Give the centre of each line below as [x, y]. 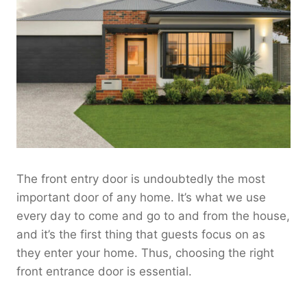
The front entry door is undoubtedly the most [141, 179]
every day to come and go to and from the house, [153, 216]
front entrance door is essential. [104, 272]
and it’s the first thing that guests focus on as [141, 235]
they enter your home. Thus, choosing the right [145, 253]
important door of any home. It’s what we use [141, 198]
